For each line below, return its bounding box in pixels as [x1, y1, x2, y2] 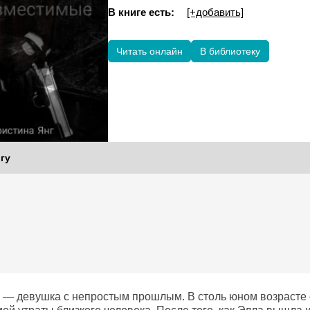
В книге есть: [108, 6, 174, 18]
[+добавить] [187, 6, 244, 18]
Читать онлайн [116, 46, 183, 57]
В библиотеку [200, 46, 260, 57]
